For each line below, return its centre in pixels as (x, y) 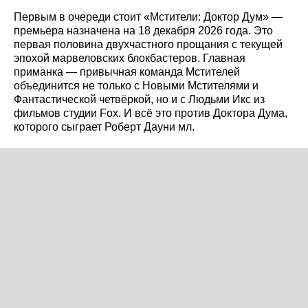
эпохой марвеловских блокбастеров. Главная (130, 58)
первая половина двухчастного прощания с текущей (148, 45)
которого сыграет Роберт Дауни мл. (104, 127)
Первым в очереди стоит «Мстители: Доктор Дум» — (148, 17)
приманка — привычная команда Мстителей (127, 72)
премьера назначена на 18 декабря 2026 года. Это (143, 31)
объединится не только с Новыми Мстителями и (136, 86)
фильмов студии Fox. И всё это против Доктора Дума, (151, 113)
